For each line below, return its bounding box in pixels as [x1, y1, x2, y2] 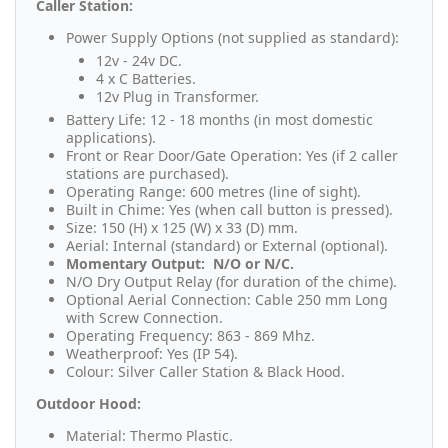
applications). [66, 128, 156, 148]
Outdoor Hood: [36, 394, 141, 414]
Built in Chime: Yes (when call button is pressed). [66, 200, 393, 220]
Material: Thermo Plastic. [66, 426, 233, 446]
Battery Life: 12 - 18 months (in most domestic [66, 110, 373, 130]
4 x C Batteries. [96, 69, 196, 89]
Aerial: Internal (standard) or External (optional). [66, 236, 388, 256]
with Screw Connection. [66, 308, 223, 328]
